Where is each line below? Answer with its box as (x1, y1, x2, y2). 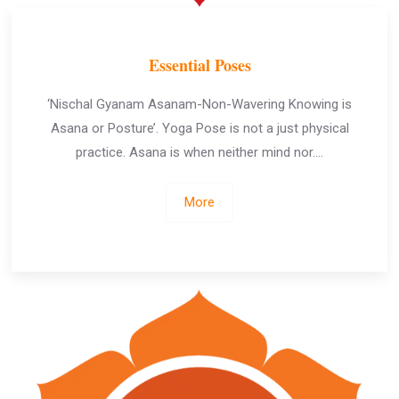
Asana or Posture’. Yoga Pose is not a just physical (50, 120, 349, 136)
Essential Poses (148, 53, 251, 77)
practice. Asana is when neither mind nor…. (76, 144, 323, 160)
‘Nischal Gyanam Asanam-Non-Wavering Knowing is (47, 96, 352, 112)
